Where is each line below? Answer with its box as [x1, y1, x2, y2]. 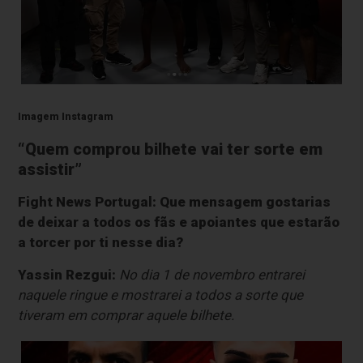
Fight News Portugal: [18, 194, 157, 211]
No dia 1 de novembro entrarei [119, 267, 305, 284]
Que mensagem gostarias [160, 194, 331, 211]
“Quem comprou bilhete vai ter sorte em [18, 140, 323, 160]
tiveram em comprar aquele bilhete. [18, 307, 235, 324]
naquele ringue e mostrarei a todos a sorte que [18, 287, 304, 304]
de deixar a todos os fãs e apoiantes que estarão [18, 214, 340, 231]
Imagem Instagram [18, 111, 114, 123]
